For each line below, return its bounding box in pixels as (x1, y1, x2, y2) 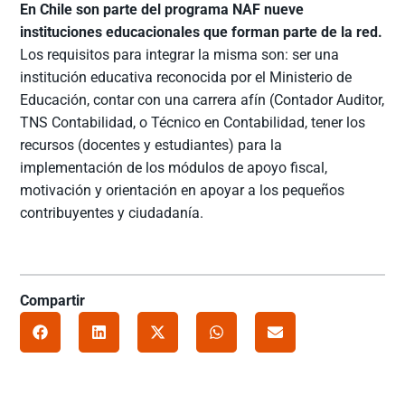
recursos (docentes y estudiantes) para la (20, 136, 283, 154)
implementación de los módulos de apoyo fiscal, (20, 158, 328, 176)
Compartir (20, 291, 86, 309)
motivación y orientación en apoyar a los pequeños (20, 181, 345, 199)
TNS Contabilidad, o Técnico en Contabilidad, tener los (20, 113, 366, 131)
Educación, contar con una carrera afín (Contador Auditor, (20, 90, 385, 108)
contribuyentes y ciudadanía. (20, 203, 204, 221)
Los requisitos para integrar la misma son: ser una (20, 45, 340, 63)
